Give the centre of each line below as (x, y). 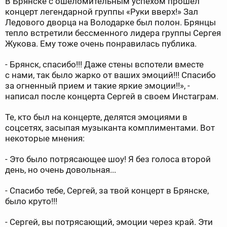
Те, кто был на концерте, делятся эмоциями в (96, 117)
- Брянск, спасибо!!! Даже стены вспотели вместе (104, 65)
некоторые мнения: (45, 139)
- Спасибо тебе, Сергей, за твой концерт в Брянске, (107, 191)
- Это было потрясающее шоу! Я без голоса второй (108, 159)
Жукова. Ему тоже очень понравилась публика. (101, 44)
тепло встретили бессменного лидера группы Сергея (113, 33)
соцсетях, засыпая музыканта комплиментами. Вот (110, 128)
